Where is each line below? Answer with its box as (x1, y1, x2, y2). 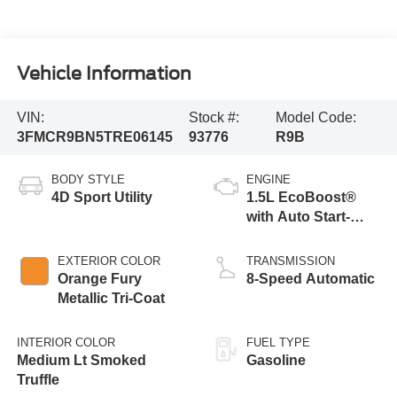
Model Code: (276, 110, 357, 126)
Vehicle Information (16, 63, 191, 85)
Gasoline (246, 353, 306, 369)
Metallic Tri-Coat (57, 291, 165, 307)
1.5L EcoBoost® (246, 190, 356, 206)
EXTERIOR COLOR (57, 254, 160, 269)
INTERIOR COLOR (16, 336, 115, 350)
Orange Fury (57, 271, 142, 287)
